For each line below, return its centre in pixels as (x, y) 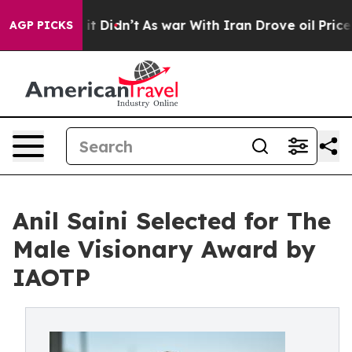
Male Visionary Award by (164, 249)
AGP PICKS (41, 25)
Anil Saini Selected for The (172, 221)
